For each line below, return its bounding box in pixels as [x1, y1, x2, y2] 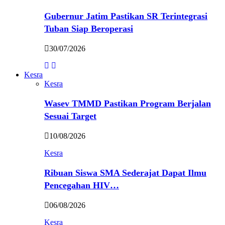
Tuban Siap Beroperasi [44, 24, 133, 34]
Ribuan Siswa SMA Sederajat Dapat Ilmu [44, 168, 206, 178]
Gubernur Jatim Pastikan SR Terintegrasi [44, 11, 207, 21]
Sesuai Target [44, 111, 96, 121]
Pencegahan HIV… [44, 180, 119, 190]
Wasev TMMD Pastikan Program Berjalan [44, 98, 211, 108]
